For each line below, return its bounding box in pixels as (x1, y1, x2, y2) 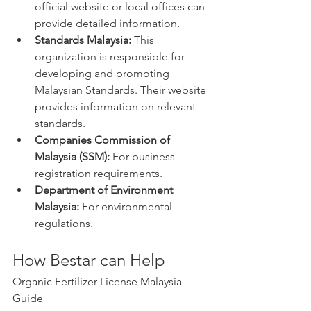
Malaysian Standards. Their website (35, 83, 209, 97)
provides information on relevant (35, 100, 199, 114)
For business (110, 150, 178, 164)
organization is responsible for (35, 50, 187, 64)
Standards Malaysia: (35, 33, 131, 47)
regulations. (35, 217, 93, 230)
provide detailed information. (35, 17, 180, 31)
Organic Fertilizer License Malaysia (12, 275, 185, 289)
